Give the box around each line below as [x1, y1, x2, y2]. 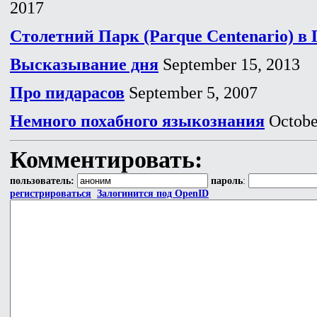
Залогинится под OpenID [97, 188, 209, 199]
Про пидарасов [10, 83, 125, 102]
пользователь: [10, 175, 74, 186]
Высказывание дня [10, 54, 158, 74]
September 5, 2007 [125, 83, 258, 102]
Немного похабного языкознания [10, 111, 265, 130]
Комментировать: [10, 146, 202, 173]
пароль [211, 175, 243, 186]
